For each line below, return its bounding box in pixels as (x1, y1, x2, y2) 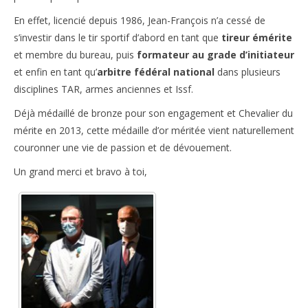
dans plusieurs (214, 65, 280, 79)
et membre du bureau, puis (14, 48, 137, 62)
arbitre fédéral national (97, 65, 214, 79)
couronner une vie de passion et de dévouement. (14, 141, 232, 155)
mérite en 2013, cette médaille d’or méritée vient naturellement (14, 124, 294, 137)
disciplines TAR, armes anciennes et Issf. (14, 82, 193, 96)
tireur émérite (221, 31, 292, 45)
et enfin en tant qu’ (14, 65, 97, 79)
